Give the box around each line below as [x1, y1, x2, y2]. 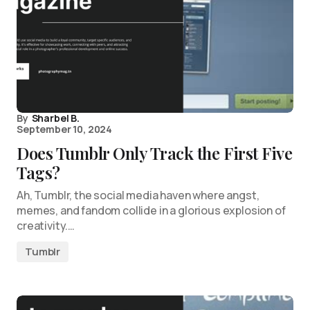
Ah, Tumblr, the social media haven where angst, [17, 188, 259, 203]
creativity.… [17, 218, 75, 233]
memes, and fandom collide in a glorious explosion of [17, 203, 286, 218]
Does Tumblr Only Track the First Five [17, 142, 293, 164]
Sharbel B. [31, 111, 80, 125]
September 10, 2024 [17, 122, 113, 136]
